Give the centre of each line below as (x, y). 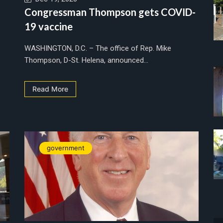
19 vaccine (49, 26)
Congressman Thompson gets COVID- (110, 12)
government (66, 148)
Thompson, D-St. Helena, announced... (86, 60)
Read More (50, 89)
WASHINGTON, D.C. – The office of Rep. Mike (98, 48)
